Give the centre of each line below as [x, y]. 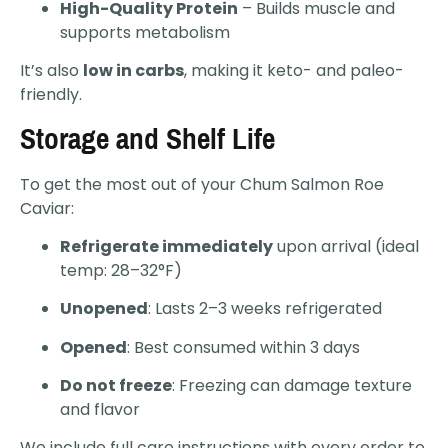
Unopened [104, 309]
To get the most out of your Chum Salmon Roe [202, 184]
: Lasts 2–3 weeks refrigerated [265, 309]
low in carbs [133, 71]
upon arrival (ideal [346, 246]
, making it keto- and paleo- [294, 71]
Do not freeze [116, 386]
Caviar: [47, 208]
